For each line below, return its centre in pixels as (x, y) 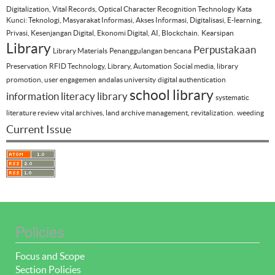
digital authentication (192, 79)
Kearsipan (218, 33)
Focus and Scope (50, 256)
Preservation (27, 66)
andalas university (127, 79)
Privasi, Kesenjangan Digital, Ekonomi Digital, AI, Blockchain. (103, 33)
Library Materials (80, 50)
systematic (232, 97)
